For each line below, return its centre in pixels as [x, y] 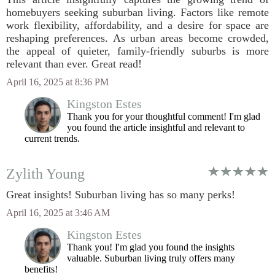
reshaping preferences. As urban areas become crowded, [137, 38]
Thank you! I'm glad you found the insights [151, 247]
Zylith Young [45, 174]
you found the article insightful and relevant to [156, 127]
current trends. [52, 138]
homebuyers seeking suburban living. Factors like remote [137, 12]
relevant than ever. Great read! [74, 64]
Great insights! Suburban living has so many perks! [121, 195]
